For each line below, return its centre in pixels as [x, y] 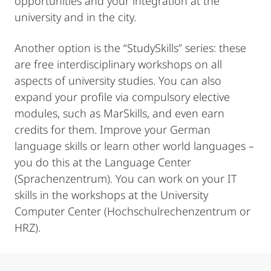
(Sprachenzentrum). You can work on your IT [126, 178]
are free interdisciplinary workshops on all [118, 64]
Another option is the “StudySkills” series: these [130, 47]
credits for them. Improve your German [113, 129]
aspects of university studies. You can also [118, 80]
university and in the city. [75, 17]
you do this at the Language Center [103, 162]
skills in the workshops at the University [111, 194]
